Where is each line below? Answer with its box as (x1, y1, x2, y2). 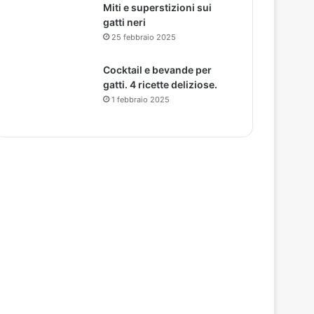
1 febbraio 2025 (111, 95, 170, 104)
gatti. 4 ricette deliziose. (103, 78, 218, 90)
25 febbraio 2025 (111, 32, 177, 42)
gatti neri (103, 16, 146, 28)
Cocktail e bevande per (103, 64, 212, 76)
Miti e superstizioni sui (103, 1, 212, 13)
